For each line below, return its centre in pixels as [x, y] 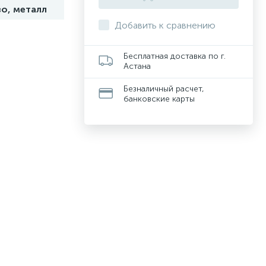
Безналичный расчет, [164, 89]
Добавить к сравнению [165, 25]
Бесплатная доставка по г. [175, 56]
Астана [137, 66]
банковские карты [159, 99]
